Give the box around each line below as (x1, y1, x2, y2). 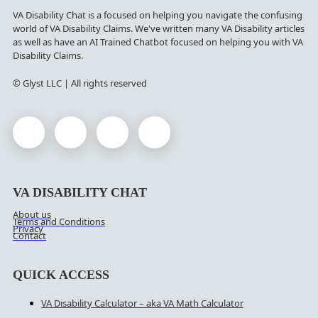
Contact (13, 229, 46, 242)
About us (13, 207, 51, 221)
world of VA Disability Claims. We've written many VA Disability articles (13, 21, 305, 35)
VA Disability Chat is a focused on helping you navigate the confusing (13, 8, 302, 21)
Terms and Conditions (13, 214, 105, 228)
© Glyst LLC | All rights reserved (13, 76, 147, 89)
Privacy (13, 221, 43, 235)
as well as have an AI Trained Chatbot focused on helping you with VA (13, 35, 303, 48)
